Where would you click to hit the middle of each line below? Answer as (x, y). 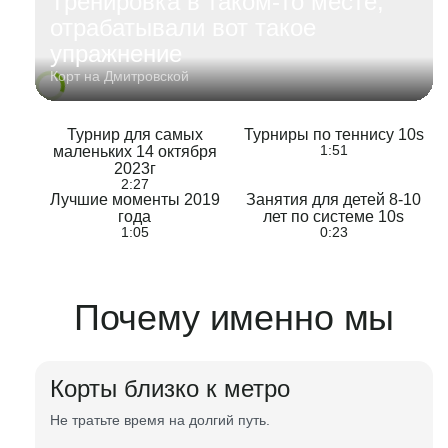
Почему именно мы (234, 317)
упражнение (116, 53)
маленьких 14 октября (134, 151)
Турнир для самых (134, 134)
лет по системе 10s (333, 216)
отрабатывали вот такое (183, 27)
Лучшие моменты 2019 (134, 199)
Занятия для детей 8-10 (333, 199)
